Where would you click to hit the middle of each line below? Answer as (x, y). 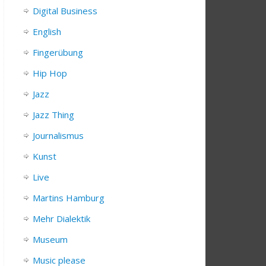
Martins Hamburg (69, 198)
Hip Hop (50, 73)
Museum (50, 240)
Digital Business (65, 11)
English (47, 32)
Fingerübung (58, 53)
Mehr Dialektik (61, 219)
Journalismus (58, 136)
